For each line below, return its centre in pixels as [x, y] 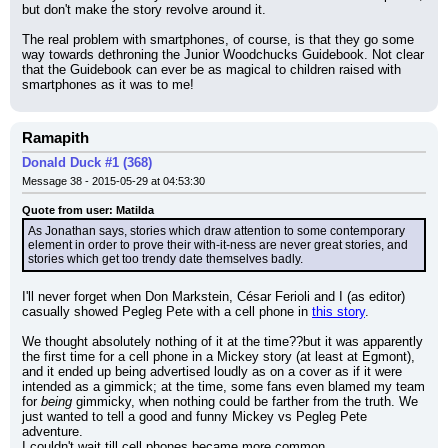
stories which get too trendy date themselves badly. [165, 259]
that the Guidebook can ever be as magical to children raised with [211, 69]
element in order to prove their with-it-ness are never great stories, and [218, 245]
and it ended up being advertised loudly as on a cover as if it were [212, 371]
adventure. [52, 431]
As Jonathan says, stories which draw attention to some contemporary [216, 231]
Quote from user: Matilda [88, 210]
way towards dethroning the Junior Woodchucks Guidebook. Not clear [223, 54]
